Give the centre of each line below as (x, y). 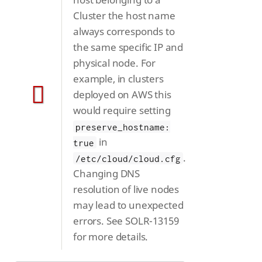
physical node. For (115, 63)
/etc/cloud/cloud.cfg (128, 158)
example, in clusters (118, 79)
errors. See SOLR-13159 (126, 221)
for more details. (111, 237)
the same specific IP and (128, 47)
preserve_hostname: (123, 127)
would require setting (122, 111)
